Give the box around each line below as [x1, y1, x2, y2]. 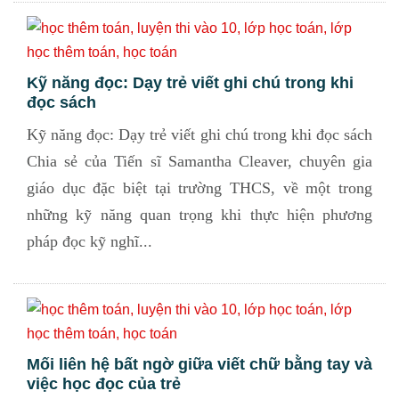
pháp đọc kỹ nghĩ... [27, 232, 152, 250]
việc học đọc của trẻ [27, 375, 181, 393]
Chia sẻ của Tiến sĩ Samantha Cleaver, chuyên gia [27, 152, 372, 170]
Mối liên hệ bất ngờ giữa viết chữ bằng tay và [27, 355, 372, 373]
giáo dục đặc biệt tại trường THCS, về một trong [27, 179, 372, 197]
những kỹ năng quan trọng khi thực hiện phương [27, 206, 372, 224]
